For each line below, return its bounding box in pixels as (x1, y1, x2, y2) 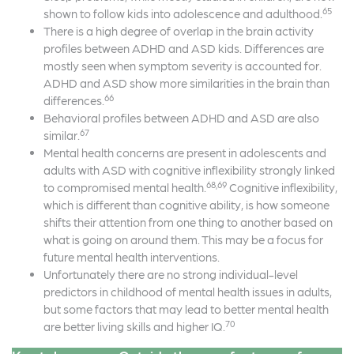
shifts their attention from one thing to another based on (43, 215, 333, 230)
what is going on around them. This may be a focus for (43, 232, 323, 247)
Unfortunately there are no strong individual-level (43, 267, 298, 282)
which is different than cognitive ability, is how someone (43, 198, 330, 213)
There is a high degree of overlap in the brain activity (43, 24, 314, 39)
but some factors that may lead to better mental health (43, 302, 329, 317)
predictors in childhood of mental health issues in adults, (43, 284, 332, 299)
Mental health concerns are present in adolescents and (43, 145, 326, 160)
